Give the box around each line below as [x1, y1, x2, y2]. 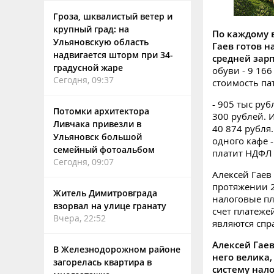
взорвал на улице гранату [53, 200, 166, 212]
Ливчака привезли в [53, 118, 141, 130]
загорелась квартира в [53, 256, 152, 268]
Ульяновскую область [53, 36, 149, 48]
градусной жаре [53, 62, 123, 73]
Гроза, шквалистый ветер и [53, 10, 172, 22]
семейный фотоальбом [53, 144, 155, 155]
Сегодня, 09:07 [53, 156, 114, 168]
